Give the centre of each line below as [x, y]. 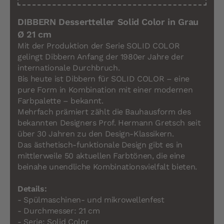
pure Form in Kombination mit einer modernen [105, 90]
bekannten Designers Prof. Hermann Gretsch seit [109, 123]
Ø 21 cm [34, 34]
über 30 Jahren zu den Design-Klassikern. [96, 134]
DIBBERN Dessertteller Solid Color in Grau [108, 22]
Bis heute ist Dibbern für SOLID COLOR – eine [104, 79]
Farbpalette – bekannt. [60, 101]
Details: [32, 189]
